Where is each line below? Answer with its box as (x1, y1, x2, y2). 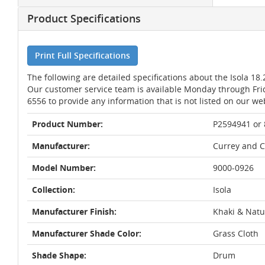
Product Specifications (27, 11, 141, 25)
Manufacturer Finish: (32, 206, 117, 217)
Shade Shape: (32, 250, 86, 261)
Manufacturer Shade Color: (32, 228, 141, 239)
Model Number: (32, 162, 96, 173)
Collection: (32, 184, 75, 195)
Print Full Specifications (35, 50, 130, 61)
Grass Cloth (213, 228, 258, 239)
